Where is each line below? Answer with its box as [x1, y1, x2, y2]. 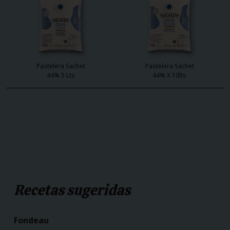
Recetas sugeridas [14, 181, 130, 199]
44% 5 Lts [46, 71, 75, 80]
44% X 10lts [152, 71, 186, 80]
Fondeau [14, 215, 49, 226]
